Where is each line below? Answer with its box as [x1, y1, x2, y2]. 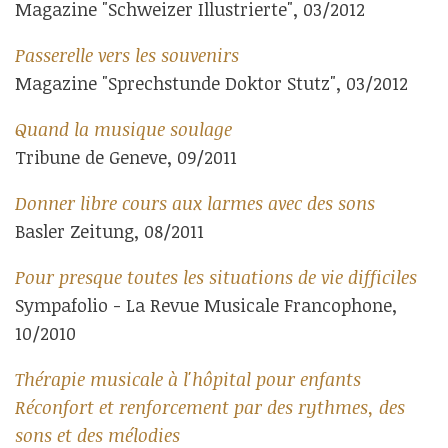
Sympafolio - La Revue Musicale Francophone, [15, 293, 397, 317]
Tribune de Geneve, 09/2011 [15, 145, 237, 169]
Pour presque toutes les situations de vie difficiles [15, 265, 417, 289]
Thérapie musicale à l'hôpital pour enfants [15, 367, 361, 391]
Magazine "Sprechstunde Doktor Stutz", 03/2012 [15, 71, 408, 95]
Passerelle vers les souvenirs [15, 43, 239, 67]
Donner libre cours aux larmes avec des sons [15, 191, 375, 215]
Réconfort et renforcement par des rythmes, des [15, 395, 405, 419]
